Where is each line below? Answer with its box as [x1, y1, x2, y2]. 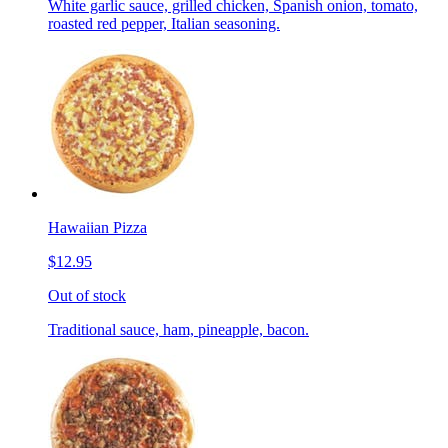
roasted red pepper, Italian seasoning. [48, 15, 280, 33]
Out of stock [48, 287, 126, 305]
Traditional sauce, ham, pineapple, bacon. [48, 321, 309, 339]
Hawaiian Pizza [48, 219, 147, 237]
